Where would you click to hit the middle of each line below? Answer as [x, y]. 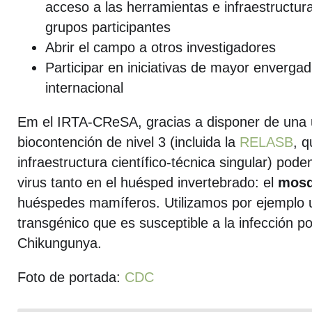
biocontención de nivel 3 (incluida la [128, 142]
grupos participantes [108, 27]
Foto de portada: [71, 277]
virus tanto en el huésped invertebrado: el [148, 182]
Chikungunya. [60, 243]
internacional [84, 88]
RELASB [266, 142]
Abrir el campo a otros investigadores [161, 47]
